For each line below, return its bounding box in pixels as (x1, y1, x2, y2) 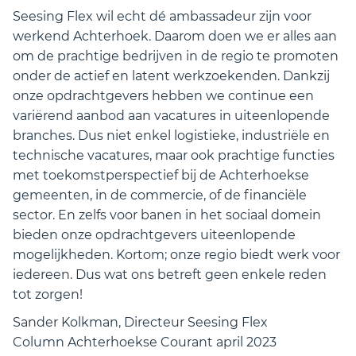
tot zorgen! (13, 287, 83, 302)
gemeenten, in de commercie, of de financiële (13, 188, 307, 203)
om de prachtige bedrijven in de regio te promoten (13, 48, 339, 64)
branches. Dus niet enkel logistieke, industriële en (13, 128, 330, 143)
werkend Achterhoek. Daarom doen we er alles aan (13, 29, 337, 44)
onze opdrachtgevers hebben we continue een (13, 88, 314, 103)
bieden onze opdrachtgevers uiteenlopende (13, 227, 296, 242)
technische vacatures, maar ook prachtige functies (13, 148, 335, 163)
